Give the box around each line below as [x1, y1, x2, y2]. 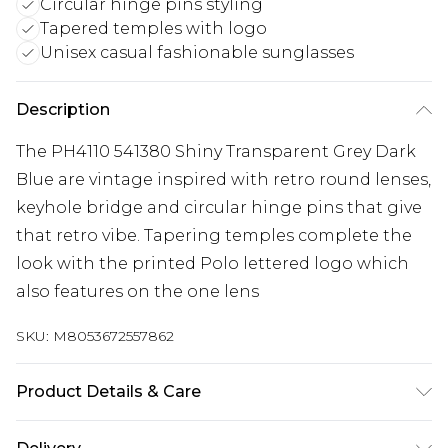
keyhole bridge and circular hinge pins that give [16, 198, 422, 217]
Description [16, 100, 110, 119]
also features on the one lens [16, 282, 259, 301]
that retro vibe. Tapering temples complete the [16, 226, 412, 245]
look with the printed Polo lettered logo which [16, 254, 409, 273]
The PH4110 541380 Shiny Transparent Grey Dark [16, 142, 416, 161]
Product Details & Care [16, 382, 201, 401]
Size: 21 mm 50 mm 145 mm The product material [16, 424, 421, 443]
